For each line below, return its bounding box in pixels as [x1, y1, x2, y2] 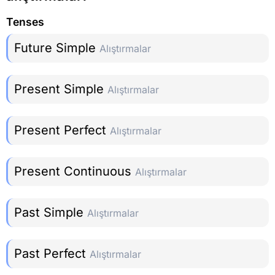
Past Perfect [14, 246, 90, 261]
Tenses [6, 15, 44, 28]
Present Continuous [14, 164, 135, 179]
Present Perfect [14, 123, 110, 138]
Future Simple [14, 41, 99, 56]
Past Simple [14, 205, 87, 220]
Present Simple [14, 82, 107, 97]
